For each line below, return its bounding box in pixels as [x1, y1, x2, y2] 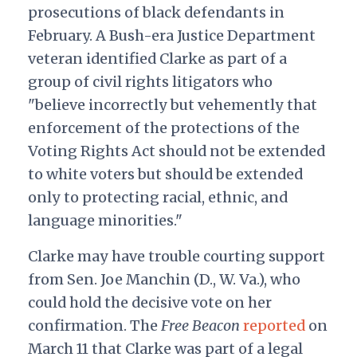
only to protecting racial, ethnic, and [27, 188, 288, 207]
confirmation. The [27, 316, 161, 335]
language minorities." [27, 211, 182, 230]
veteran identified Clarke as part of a [27, 49, 287, 69]
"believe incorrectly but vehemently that [27, 96, 317, 115]
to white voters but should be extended [27, 165, 303, 184]
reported [242, 316, 305, 335]
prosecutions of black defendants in [27, 3, 284, 22]
